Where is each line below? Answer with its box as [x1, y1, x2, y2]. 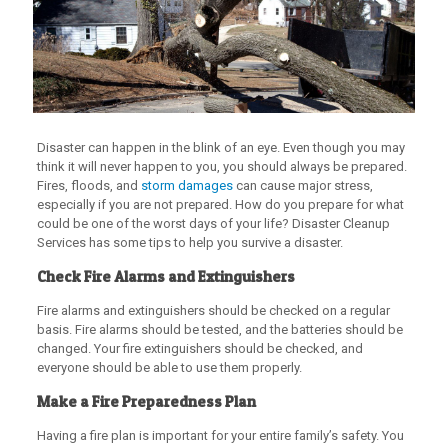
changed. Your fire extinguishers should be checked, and [36, 340, 363, 356]
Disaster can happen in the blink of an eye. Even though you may [36, 139, 405, 155]
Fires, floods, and [36, 177, 141, 193]
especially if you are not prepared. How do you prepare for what [36, 196, 404, 212]
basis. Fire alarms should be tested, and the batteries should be [36, 321, 403, 337]
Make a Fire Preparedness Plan [36, 391, 256, 411]
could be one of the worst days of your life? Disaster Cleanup [36, 215, 390, 231]
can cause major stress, [232, 177, 373, 193]
